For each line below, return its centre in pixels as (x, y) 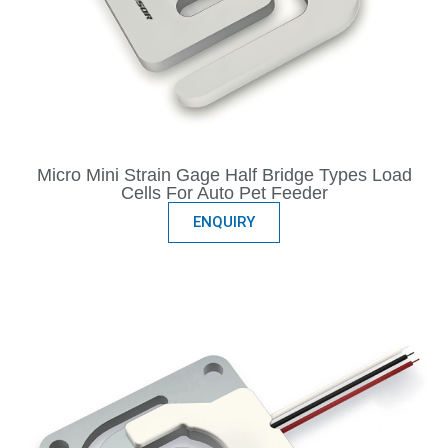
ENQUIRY (224, 222)
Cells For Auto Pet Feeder (224, 193)
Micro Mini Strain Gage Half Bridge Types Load (224, 175)
